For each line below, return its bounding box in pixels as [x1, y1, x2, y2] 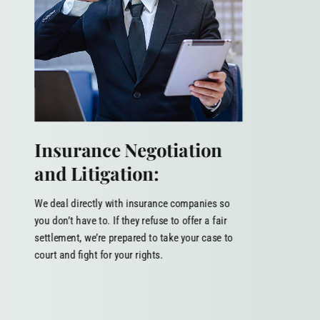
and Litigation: [34, 160, 159, 186]
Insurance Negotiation [34, 136, 222, 162]
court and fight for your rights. [34, 248, 163, 261]
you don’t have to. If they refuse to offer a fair [34, 214, 227, 227]
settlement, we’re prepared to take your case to [34, 231, 233, 244]
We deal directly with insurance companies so [34, 196, 230, 210]
